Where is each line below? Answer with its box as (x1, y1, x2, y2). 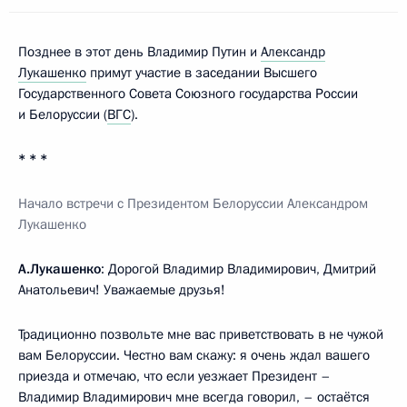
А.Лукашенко (18, 259, 101, 278)
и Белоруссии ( (18, 104, 107, 124)
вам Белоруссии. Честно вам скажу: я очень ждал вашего (18, 345, 370, 364)
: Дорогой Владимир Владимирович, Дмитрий (101, 259, 376, 278)
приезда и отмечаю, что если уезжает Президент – (18, 366, 331, 385)
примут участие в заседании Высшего (86, 63, 317, 82)
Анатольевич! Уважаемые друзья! (18, 280, 225, 299)
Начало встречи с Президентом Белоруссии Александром (18, 194, 368, 213)
